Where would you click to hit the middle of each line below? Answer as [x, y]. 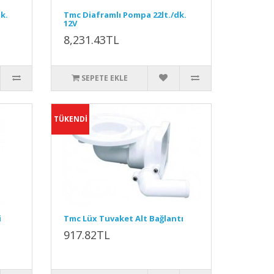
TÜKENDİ [70, 119]
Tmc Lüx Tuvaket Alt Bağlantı [124, 218]
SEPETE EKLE [104, 78]
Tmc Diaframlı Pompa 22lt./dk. [125, 15]
